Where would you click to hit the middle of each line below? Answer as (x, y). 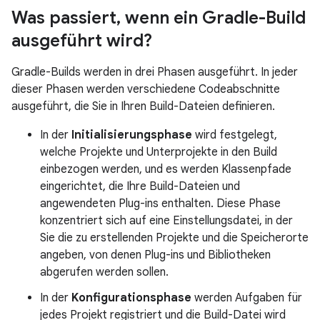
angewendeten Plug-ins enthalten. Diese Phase (160, 204)
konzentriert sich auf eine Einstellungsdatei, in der (166, 221)
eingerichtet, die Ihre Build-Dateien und (140, 186)
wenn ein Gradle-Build (213, 18)
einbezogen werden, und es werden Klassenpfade (166, 169)
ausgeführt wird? (82, 41)
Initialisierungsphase (132, 135)
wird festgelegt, (235, 135)
